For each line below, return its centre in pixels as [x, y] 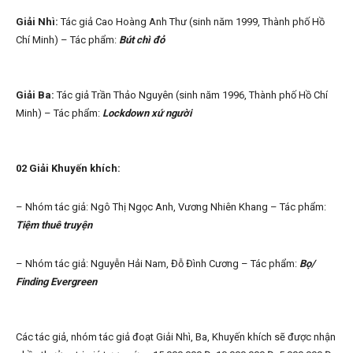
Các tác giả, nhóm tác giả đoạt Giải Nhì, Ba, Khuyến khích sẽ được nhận [176, 337]
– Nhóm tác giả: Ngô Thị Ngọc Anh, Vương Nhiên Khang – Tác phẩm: [171, 207]
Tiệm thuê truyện [54, 225]
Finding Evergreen [56, 282]
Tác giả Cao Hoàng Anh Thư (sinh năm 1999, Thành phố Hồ [191, 22]
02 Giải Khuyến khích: [68, 169]
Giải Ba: [35, 95]
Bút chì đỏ [142, 40]
